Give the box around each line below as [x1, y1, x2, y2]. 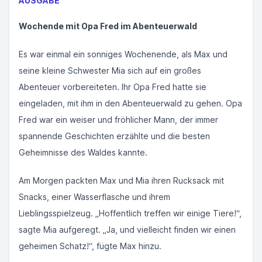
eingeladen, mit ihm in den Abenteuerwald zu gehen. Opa [19, 98, 242, 108]
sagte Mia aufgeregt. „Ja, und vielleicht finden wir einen [19, 225, 236, 235]
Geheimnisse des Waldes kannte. [19, 147, 147, 157]
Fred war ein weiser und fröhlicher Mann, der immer [19, 115, 218, 125]
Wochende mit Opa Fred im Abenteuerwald [19, 21, 197, 31]
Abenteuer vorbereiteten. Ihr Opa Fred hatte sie [19, 82, 206, 92]
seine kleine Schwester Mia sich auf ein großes [19, 65, 201, 75]
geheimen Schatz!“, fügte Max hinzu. [19, 241, 161, 251]
